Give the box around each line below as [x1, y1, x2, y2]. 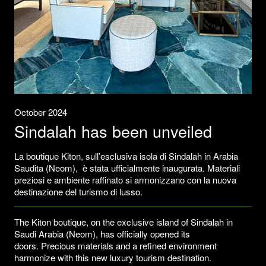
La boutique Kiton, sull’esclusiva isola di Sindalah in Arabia [14, 149, 238, 162]
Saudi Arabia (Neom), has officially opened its [14, 227, 190, 240]
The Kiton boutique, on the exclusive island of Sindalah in [14, 215, 233, 228]
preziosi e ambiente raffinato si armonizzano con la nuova [14, 173, 236, 186]
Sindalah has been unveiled [14, 119, 212, 142]
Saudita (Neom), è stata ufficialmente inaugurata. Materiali [14, 161, 240, 174]
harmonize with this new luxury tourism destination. [14, 251, 211, 264]
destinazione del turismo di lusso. [14, 185, 142, 198]
